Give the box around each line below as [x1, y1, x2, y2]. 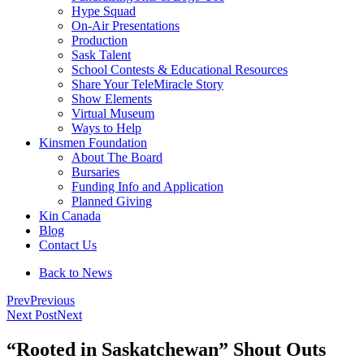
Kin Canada [39, 209, 101, 223]
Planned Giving [71, 194, 152, 208]
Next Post [6, 308, 57, 322]
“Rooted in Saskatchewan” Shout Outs [6, 338, 326, 360]
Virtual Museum [71, 106, 154, 120]
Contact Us [39, 238, 97, 252]
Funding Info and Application [71, 180, 223, 193]
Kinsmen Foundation [39, 136, 147, 149]
